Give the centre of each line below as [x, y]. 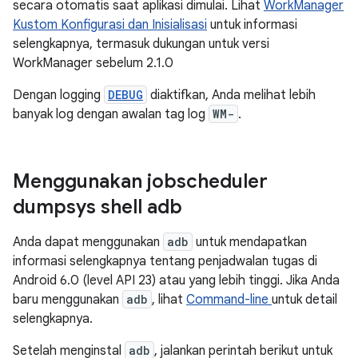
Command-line [229, 300]
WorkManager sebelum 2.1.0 [93, 63]
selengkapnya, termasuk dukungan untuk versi [141, 44]
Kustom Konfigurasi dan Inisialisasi [110, 25]
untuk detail [304, 300]
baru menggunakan [68, 300]
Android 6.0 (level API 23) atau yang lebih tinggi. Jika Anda [176, 280]
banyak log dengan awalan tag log [111, 114]
